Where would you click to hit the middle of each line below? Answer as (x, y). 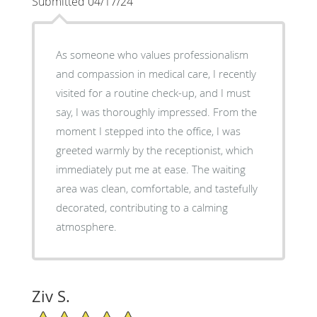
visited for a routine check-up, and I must (153, 92)
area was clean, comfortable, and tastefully (156, 188)
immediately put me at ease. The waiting (150, 169)
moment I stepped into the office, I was (148, 131)
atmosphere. (86, 226)
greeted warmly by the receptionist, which (154, 150)
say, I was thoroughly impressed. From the (134, 111)
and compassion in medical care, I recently (156, 73)
